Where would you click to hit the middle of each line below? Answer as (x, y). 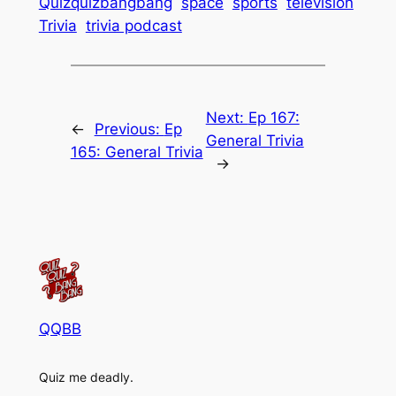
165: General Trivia (137, 152)
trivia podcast (133, 26)
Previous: (129, 129)
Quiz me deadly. (86, 377)
